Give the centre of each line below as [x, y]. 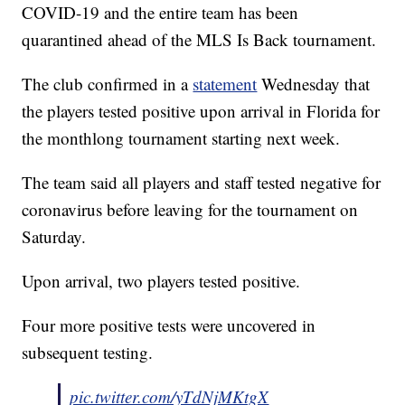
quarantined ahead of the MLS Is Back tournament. [199, 40]
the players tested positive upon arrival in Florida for [201, 111]
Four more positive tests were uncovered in [169, 325]
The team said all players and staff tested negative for [202, 183]
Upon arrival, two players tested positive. [161, 281]
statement [225, 84]
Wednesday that [314, 84]
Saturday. [54, 237]
